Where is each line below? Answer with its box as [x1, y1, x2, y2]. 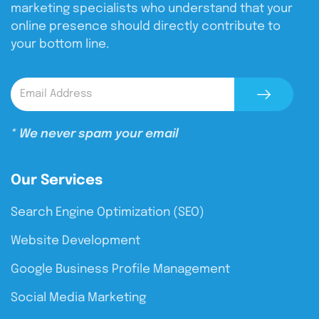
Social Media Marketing [11, 291, 146, 304]
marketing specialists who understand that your [11, 2, 293, 15]
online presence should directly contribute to [11, 20, 281, 33]
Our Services [11, 172, 103, 188]
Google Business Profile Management [11, 263, 230, 276]
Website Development [11, 234, 140, 247]
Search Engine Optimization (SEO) [11, 206, 204, 219]
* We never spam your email [11, 127, 179, 140]
